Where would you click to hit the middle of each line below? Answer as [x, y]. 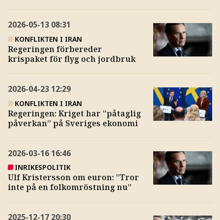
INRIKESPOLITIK [43, 167]
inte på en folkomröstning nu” [69, 187]
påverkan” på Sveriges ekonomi [73, 123]
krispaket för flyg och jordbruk [71, 59]
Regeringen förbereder [55, 49]
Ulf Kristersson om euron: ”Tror [73, 178]
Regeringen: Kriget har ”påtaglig [74, 113]
